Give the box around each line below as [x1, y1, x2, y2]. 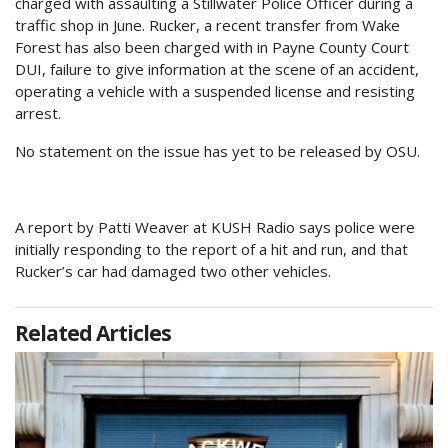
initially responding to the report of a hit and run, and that [15, 239, 408, 260]
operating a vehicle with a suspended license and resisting [15, 81, 415, 102]
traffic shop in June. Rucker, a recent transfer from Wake [15, 15, 400, 36]
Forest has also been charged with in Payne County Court [15, 37, 409, 58]
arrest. [15, 103, 61, 124]
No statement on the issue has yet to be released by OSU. [15, 141, 420, 162]
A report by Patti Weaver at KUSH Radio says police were [15, 217, 415, 238]
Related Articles [15, 319, 171, 348]
